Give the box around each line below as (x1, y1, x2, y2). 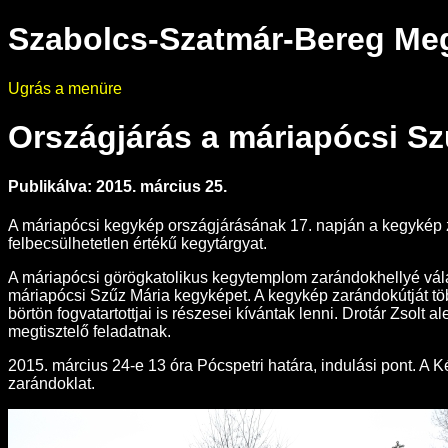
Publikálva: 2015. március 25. (8, 177, 227, 195)
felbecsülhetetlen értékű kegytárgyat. (8, 235, 267, 253)
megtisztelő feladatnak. (8, 323, 171, 341)
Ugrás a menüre (8, 79, 122, 97)
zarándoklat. (8, 375, 95, 393)
